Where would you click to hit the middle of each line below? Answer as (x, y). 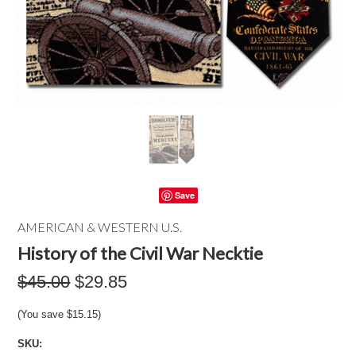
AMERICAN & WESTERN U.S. (100, 227)
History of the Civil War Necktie (141, 253)
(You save (43, 314)
